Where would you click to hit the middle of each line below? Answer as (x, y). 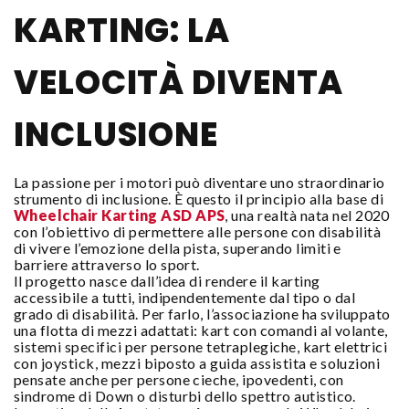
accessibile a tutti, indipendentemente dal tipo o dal (185, 297)
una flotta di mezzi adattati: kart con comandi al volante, (201, 330)
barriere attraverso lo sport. (107, 264)
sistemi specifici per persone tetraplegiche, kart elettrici (201, 346)
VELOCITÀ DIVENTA (179, 83)
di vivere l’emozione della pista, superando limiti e (178, 248)
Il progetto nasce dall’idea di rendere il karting (167, 281)
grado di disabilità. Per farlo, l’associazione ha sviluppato (202, 314)
